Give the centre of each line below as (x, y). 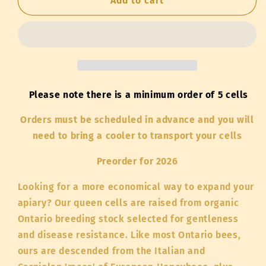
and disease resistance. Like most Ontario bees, (129, 235)
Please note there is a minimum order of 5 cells (137, 94)
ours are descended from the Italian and (111, 251)
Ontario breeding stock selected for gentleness (128, 218)
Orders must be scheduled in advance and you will (137, 120)
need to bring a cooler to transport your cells (137, 136)
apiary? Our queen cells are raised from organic (128, 202)
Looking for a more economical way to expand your (136, 186)
